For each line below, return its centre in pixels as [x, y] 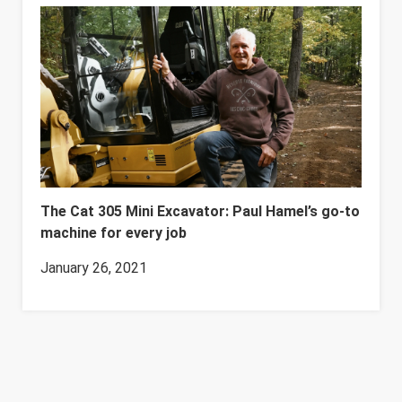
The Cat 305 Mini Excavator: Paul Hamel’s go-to [200, 211]
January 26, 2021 [94, 267]
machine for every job [114, 232]
